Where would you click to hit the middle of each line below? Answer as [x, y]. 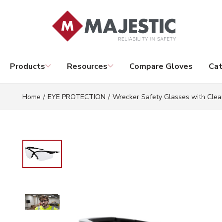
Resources [87, 66]
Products [28, 66]
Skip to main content [51, 14]
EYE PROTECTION [77, 97]
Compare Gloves [161, 66]
